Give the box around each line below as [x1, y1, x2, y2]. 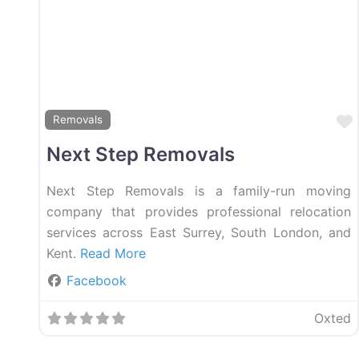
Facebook [67, 272, 127, 288]
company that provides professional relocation [46, 203, 351, 220]
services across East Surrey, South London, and [46, 224, 351, 240]
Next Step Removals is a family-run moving [46, 182, 351, 199]
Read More [80, 244, 146, 261]
